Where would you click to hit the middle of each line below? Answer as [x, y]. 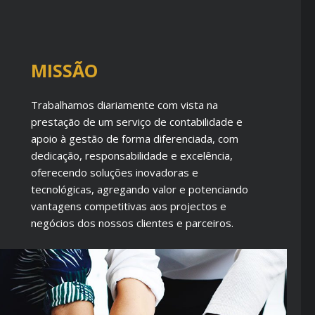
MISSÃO [64, 70]
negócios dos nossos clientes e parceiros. [132, 223]
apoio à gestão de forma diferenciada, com [134, 139]
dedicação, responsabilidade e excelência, [131, 155]
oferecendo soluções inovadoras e [114, 172]
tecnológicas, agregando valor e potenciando [139, 189]
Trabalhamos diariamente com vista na [124, 105]
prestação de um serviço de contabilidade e [136, 122]
